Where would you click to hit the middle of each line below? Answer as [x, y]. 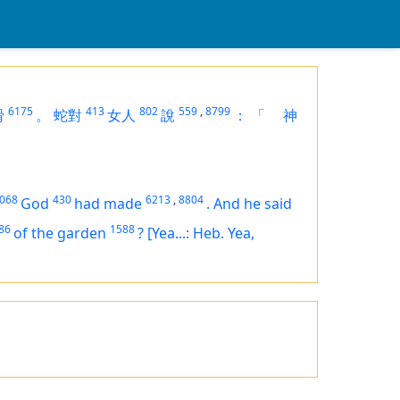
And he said [253, 204]
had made [108, 204]
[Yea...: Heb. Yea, [201, 233]
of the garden [60, 233]
